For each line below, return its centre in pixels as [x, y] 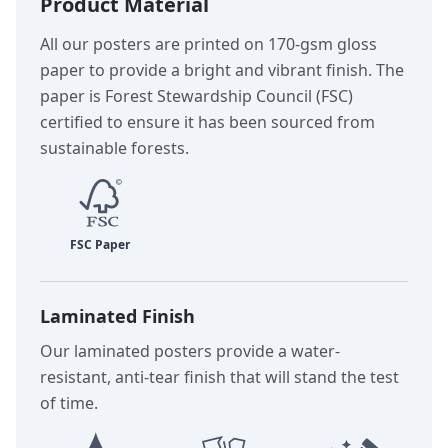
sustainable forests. [114, 148]
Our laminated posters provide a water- [190, 351]
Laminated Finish [117, 316]
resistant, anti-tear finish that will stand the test [219, 377]
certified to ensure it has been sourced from [207, 122]
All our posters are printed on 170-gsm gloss [208, 44]
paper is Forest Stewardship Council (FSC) [196, 96]
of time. [69, 403]
